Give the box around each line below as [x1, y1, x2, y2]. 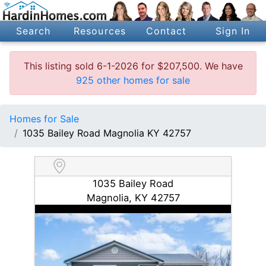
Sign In [215, 25, 251, 37]
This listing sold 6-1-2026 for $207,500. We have [23, 59, 243, 72]
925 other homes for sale [76, 74, 190, 86]
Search [15, 25, 51, 37]
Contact [145, 25, 187, 37]
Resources [73, 25, 126, 37]
